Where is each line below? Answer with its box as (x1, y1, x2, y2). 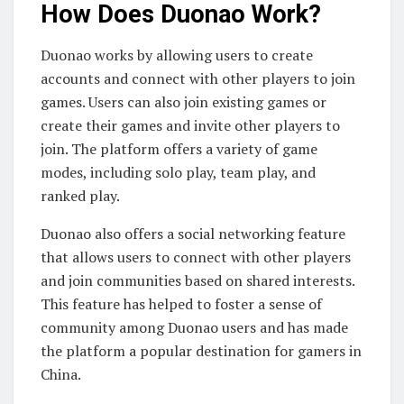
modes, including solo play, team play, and (41, 162, 316, 183)
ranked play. (41, 186, 120, 207)
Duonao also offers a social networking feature (41, 224, 345, 244)
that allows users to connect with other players (41, 247, 351, 268)
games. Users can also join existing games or (41, 92, 326, 113)
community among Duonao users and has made (41, 317, 348, 338)
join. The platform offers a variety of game (41, 139, 317, 160)
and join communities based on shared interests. (41, 271, 354, 291)
